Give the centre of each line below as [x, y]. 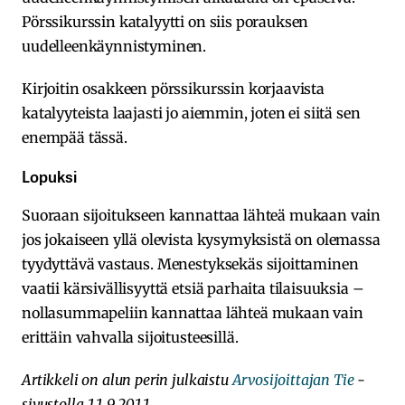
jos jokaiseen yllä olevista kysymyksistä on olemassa [201, 239]
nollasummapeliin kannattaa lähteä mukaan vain [193, 312]
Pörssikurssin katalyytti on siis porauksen [165, 21]
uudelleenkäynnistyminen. [114, 46]
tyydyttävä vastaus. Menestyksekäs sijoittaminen [190, 264]
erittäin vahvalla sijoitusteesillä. [130, 337]
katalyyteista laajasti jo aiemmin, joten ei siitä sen [191, 113]
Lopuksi [49, 175]
